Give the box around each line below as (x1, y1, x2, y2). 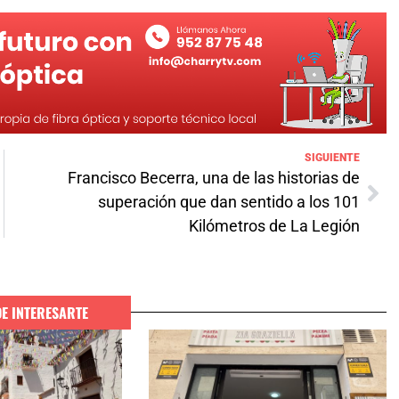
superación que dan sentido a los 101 (98, 191, 360, 211)
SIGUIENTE (305, 151, 360, 164)
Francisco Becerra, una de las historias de (68, 167, 360, 187)
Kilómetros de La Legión (189, 216, 360, 235)
